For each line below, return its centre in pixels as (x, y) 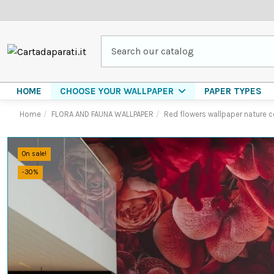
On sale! (34, 154)
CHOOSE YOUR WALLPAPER (118, 91)
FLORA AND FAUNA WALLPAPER (102, 114)
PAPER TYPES (233, 91)
